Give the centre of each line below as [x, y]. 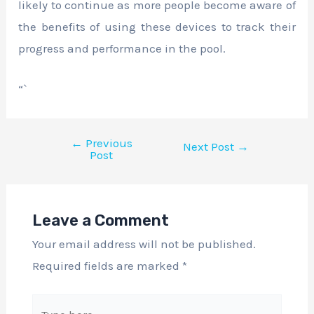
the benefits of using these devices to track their [157, 26]
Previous [107, 143]
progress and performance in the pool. [122, 48]
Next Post [210, 147]
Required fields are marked [107, 265]
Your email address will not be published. [144, 244]
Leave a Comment [100, 220]
